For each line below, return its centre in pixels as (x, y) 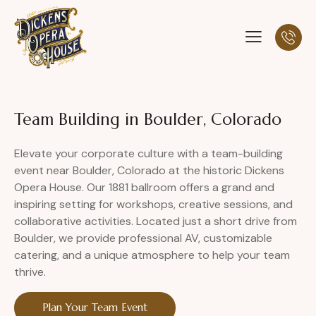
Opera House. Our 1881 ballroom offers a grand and (144, 188)
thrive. (30, 272)
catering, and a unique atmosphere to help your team (152, 255)
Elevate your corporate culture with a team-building (148, 154)
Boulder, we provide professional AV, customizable (143, 238)
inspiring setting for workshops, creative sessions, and (153, 205)
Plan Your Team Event (95, 308)
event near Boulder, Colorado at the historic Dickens (149, 171)
